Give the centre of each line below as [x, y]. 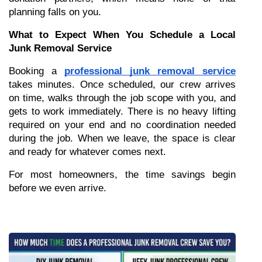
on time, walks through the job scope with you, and [122, 98]
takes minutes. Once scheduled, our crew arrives [122, 85]
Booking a [37, 71]
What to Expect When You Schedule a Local [122, 35]
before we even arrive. [58, 188]
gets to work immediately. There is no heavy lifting [122, 111]
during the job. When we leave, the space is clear [122, 138]
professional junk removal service [150, 71]
